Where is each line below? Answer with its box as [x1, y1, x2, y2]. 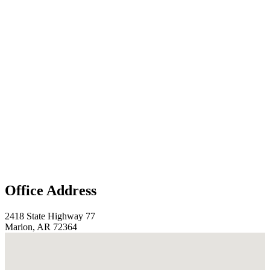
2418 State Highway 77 [5, 210, 95, 221]
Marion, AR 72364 [5, 221, 77, 232]
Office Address [5, 183, 96, 199]
